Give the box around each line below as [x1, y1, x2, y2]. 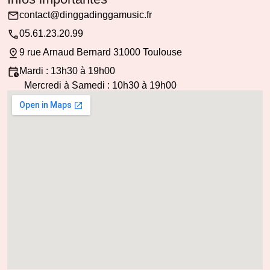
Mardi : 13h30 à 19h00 [19, 66, 115, 77]
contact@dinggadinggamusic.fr [19, 10, 152, 20]
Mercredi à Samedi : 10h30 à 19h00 [24, 80, 177, 90]
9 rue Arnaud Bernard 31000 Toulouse [19, 47, 182, 58]
